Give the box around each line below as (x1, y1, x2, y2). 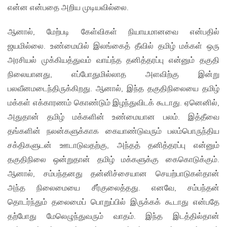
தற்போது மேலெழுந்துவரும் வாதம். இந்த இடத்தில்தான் (8, 212, 219, 222)
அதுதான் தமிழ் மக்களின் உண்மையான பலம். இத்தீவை (8, 112, 219, 123)
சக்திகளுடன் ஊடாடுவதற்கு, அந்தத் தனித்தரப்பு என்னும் (8, 141, 219, 151)
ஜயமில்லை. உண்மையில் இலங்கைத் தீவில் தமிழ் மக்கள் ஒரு (8, 42, 219, 52)
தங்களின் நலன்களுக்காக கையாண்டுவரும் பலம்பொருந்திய (8, 127, 219, 137)
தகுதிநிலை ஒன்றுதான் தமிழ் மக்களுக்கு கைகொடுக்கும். (8, 155, 219, 165)
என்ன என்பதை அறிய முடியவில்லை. (8, 3, 129, 13)
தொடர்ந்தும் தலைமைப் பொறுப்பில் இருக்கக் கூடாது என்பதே (8, 198, 219, 208)
